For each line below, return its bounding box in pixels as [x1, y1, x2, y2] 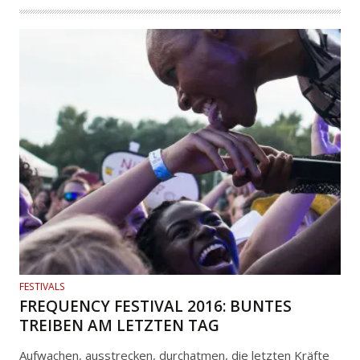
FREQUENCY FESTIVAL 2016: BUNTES [19, 295, 292, 317]
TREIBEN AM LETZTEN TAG [19, 314, 219, 336]
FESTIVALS [19, 279, 65, 293]
